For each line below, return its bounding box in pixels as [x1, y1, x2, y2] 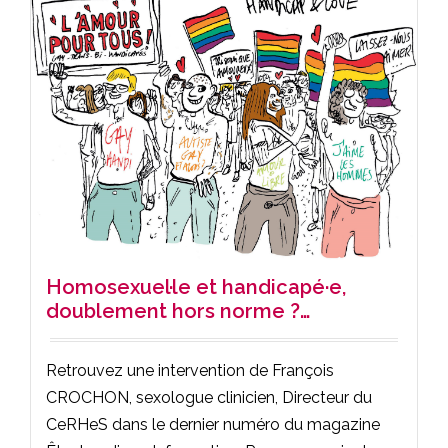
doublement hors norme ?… [46, 299, 310, 324]
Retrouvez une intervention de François [46, 361, 334, 381]
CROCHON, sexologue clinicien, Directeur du [46, 388, 372, 408]
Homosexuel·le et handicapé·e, [46, 275, 346, 300]
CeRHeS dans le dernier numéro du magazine [46, 415, 380, 435]
